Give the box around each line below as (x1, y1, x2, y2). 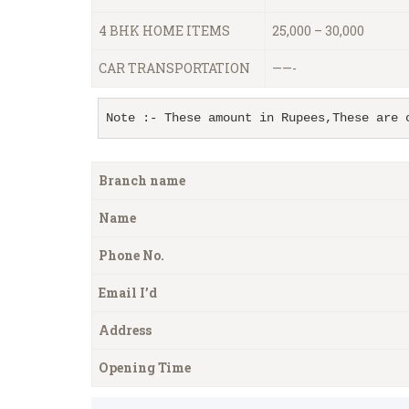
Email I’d (99, 283, 157, 301)
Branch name (99, 171, 185, 189)
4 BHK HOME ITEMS (99, 22, 230, 40)
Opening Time (99, 358, 191, 376)
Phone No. (99, 246, 164, 264)
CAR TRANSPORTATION (99, 59, 250, 78)
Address (99, 320, 187, 339)
